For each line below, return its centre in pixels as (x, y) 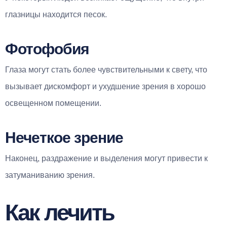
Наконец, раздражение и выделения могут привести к (106, 158)
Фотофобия (47, 49)
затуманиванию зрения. (50, 175)
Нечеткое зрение (64, 137)
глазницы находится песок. (56, 14)
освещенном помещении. (53, 103)
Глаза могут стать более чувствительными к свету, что (106, 69)
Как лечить (60, 212)
